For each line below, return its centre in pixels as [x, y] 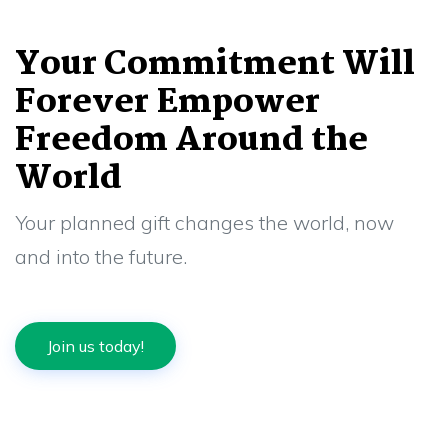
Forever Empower [167, 103]
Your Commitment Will [215, 65]
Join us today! [95, 346]
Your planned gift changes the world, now [204, 222]
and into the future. [101, 256]
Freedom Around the [191, 141]
